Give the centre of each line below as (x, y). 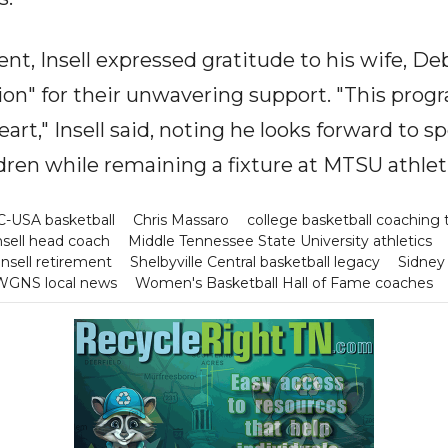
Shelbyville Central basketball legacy (254, 262)
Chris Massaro (180, 220)
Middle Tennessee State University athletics (279, 241)
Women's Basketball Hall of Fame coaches (283, 283)
